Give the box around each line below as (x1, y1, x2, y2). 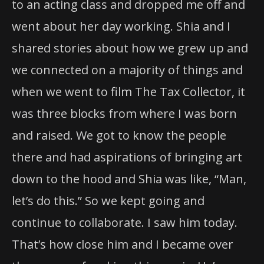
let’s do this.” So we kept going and (12, 193, 204, 209)
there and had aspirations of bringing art (12, 149, 242, 166)
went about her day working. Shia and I (12, 18, 230, 35)
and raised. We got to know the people (12, 127, 226, 144)
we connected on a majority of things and (12, 62, 243, 78)
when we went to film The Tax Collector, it (12, 84, 245, 100)
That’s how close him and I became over (12, 236, 233, 253)
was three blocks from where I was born (12, 105, 237, 122)
